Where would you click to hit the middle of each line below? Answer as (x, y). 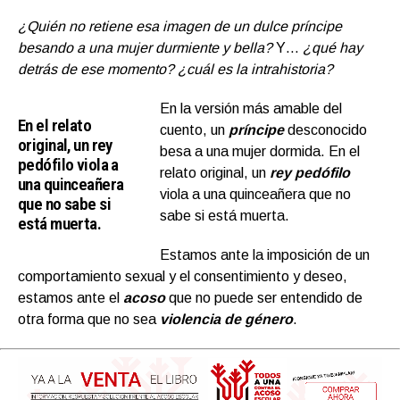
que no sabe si (64, 204)
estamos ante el (71, 298)
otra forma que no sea (89, 320)
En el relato (55, 126)
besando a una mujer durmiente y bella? (145, 48)
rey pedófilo (310, 173)
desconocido (326, 130)
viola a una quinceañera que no (256, 195)
